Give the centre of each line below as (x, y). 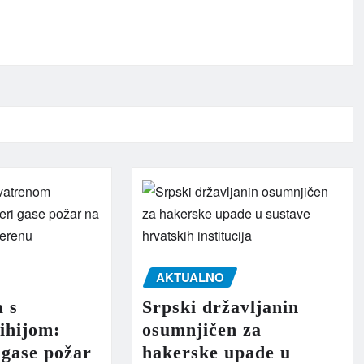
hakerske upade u (216, 352)
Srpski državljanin (220, 306)
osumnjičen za (201, 329)
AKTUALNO (190, 277)
